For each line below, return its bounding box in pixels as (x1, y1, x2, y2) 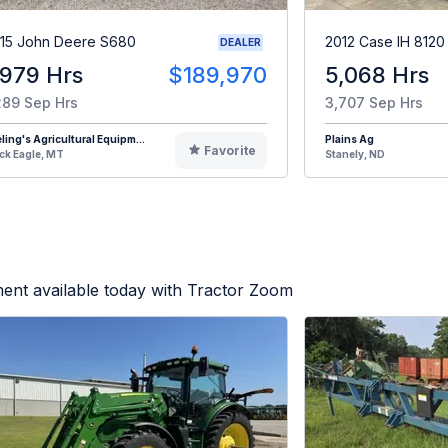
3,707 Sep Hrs (325, 93, 423, 111)
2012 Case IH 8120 (325, 33, 445, 51)
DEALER (220, 35, 261, 48)
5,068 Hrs (325, 61, 429, 88)
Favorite (203, 142, 256, 158)
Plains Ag (325, 132, 374, 145)
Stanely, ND (325, 147, 385, 160)
